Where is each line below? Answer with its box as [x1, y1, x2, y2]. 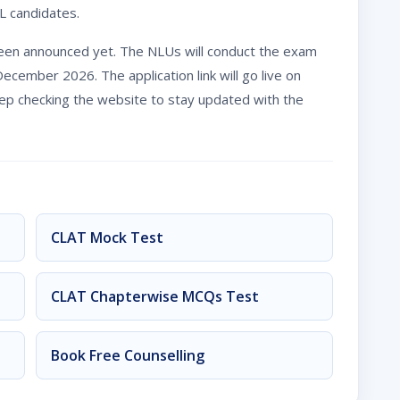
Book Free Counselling [51, 345, 204, 365]
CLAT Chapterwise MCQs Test [51, 286, 259, 306]
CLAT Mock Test [51, 227, 163, 247]
